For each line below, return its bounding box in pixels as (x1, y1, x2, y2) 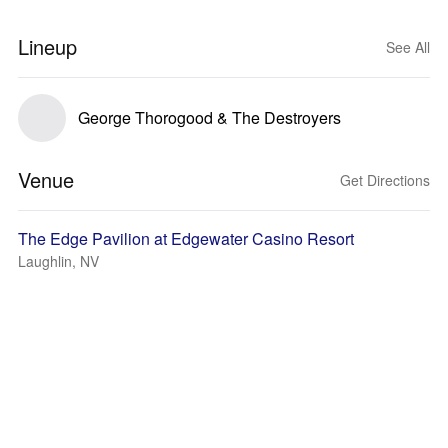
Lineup (18, 32, 77, 61)
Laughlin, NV (18, 251, 99, 271)
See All (386, 37, 430, 57)
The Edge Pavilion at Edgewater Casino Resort (18, 227, 354, 250)
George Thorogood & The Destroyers (78, 106, 341, 129)
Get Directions (340, 170, 430, 190)
